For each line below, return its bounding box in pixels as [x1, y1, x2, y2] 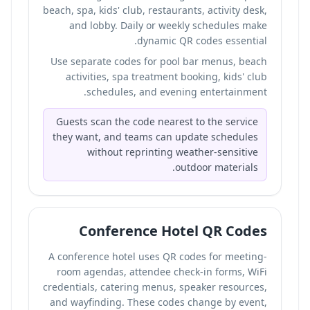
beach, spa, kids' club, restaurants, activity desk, [43, 3, 267, 17]
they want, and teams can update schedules [53, 130, 258, 143]
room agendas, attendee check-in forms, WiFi [57, 265, 267, 278]
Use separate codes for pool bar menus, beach [51, 55, 267, 68]
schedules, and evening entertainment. [86, 85, 267, 98]
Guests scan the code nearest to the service [56, 115, 258, 128]
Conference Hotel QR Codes [79, 221, 267, 240]
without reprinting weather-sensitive [87, 145, 258, 158]
